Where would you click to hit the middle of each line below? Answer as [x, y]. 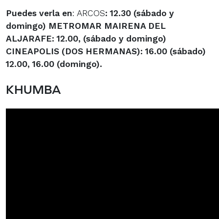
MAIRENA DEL [135, 26]
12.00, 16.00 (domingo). [54, 64]
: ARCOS [89, 13]
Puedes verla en [39, 13]
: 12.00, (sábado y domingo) [109, 38]
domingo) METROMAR [55, 26]
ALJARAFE [29, 38]
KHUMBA [33, 89]
